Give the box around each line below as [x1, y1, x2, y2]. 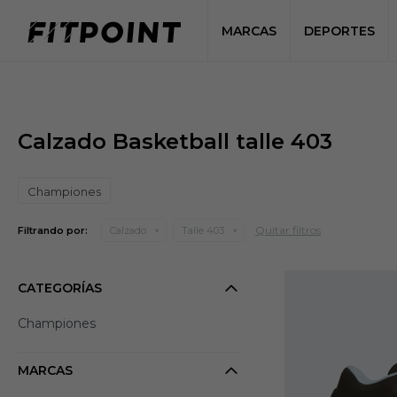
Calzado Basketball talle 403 [18, 128, 332, 154]
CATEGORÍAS [18, 280, 102, 296]
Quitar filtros [255, 223, 321, 237]
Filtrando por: [18, 224, 88, 237]
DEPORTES [303, 23, 375, 39]
